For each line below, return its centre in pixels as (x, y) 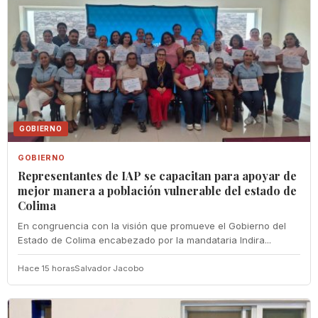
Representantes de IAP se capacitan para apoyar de (157, 176)
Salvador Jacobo (109, 269)
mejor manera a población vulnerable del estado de (157, 191)
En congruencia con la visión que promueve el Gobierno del (152, 226)
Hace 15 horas (46, 269)
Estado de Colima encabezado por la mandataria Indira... (144, 240)
